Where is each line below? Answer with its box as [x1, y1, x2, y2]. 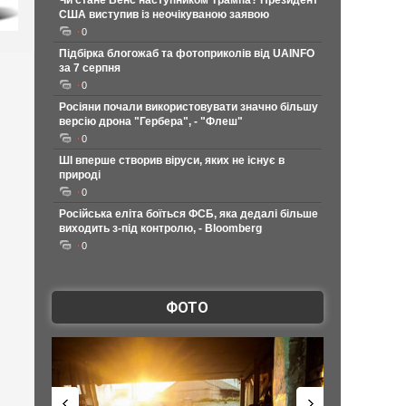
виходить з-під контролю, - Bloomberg [58, 222, 262, 235]
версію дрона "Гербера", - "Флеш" [58, 115, 243, 128]
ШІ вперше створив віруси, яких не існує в [58, 154, 285, 167]
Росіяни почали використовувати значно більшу [58, 101, 318, 113]
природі [58, 169, 101, 181]
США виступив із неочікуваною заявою [58, 8, 269, 21]
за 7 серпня [58, 62, 121, 74]
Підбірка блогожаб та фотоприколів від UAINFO [58, 47, 314, 60]
